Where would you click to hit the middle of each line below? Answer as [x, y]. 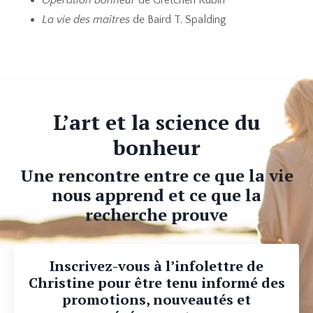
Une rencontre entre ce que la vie [156, 175]
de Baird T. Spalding [180, 19]
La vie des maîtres [87, 19]
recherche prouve [156, 214]
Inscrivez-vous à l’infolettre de [156, 265]
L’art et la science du [156, 122]
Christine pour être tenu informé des [156, 282]
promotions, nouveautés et [156, 299]
